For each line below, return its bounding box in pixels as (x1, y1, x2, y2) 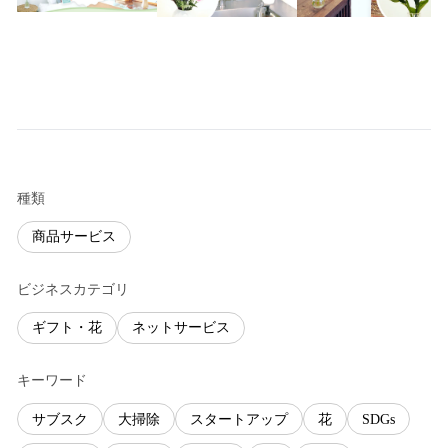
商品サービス (32, 229, 116, 245)
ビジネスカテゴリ (17, 281, 129, 297)
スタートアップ (190, 411, 288, 427)
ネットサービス (132, 320, 230, 336)
